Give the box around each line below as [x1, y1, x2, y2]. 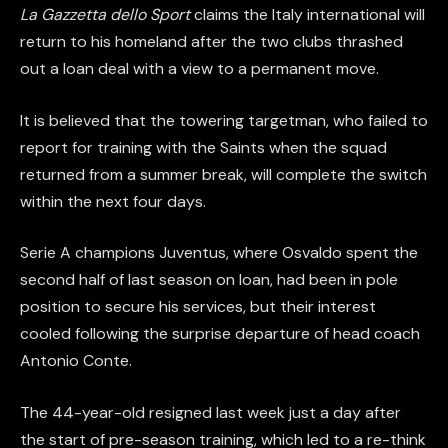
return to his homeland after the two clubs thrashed [20, 31, 403, 53]
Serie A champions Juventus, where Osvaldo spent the [20, 242, 418, 264]
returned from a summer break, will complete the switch [20, 163, 427, 185]
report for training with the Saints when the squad [20, 136, 387, 158]
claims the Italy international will [190, 4, 425, 26]
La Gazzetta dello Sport [20, 4, 190, 26]
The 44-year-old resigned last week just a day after [20, 402, 401, 423]
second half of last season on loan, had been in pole [20, 269, 398, 291]
